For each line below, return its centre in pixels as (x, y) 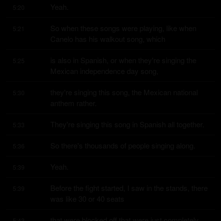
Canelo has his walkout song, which (108, 39)
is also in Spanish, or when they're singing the (123, 60)
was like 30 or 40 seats (87, 199)
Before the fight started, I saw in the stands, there (129, 188)
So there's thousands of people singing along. (123, 145)
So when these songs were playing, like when (123, 28)
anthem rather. (74, 103)
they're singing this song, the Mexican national (124, 92)
